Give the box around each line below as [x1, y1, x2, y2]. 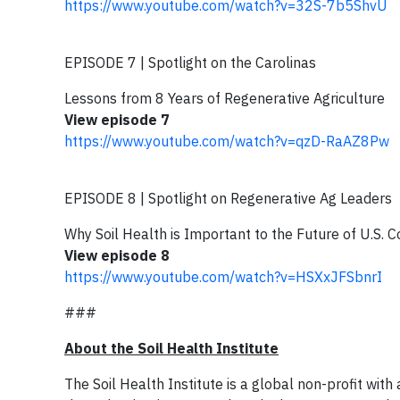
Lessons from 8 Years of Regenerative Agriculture [64, 89, 385, 107]
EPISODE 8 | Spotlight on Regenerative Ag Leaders [64, 189, 392, 207]
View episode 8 [64, 246, 170, 264]
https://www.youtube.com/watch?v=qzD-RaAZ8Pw [64, 132, 389, 150]
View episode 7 [64, 111, 170, 129]
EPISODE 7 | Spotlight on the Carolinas [64, 54, 316, 71]
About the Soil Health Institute [64, 339, 279, 357]
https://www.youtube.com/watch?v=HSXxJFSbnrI [64, 268, 382, 286]
